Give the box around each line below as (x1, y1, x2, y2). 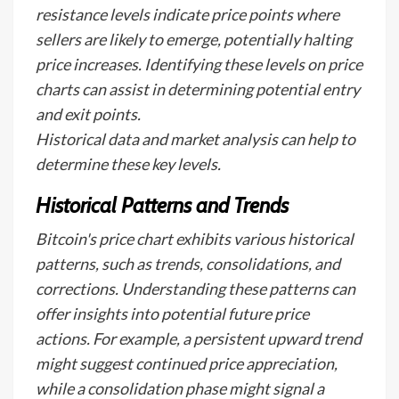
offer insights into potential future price (36, 304, 309, 323)
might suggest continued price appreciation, (36, 354, 338, 373)
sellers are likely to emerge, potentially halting (36, 29, 352, 49)
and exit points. (36, 104, 141, 124)
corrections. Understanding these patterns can (36, 279, 355, 298)
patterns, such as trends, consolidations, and (36, 254, 340, 273)
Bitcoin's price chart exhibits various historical (36, 229, 354, 248)
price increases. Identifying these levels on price (36, 54, 362, 74)
